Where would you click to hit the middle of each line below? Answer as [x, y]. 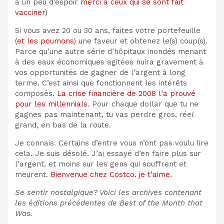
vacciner [30, 12]
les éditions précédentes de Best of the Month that [109, 203]
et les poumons [45, 41]
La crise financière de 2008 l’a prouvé [126, 93]
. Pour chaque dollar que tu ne [143, 104]
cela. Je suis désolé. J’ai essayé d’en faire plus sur [108, 153]
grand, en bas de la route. [63, 125]
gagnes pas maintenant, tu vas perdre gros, [97, 114]
